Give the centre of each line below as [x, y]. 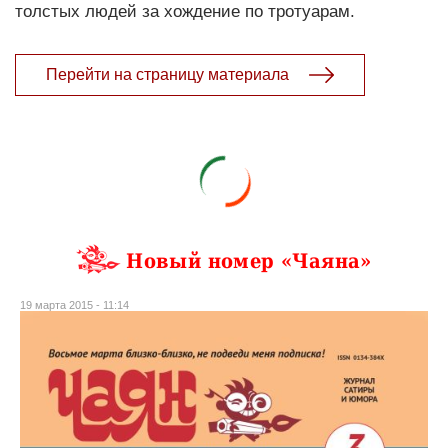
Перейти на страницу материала [167, 74]
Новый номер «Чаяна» [249, 261]
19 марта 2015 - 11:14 [74, 304]
